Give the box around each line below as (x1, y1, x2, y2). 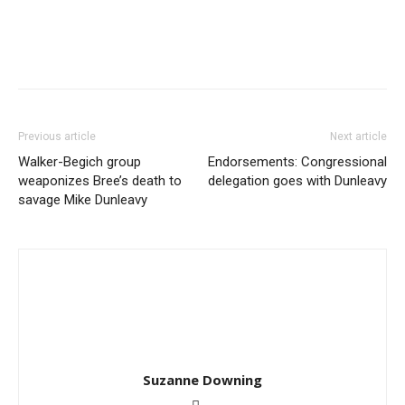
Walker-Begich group (18, 154, 141, 170)
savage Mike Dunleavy (18, 192, 147, 208)
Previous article (18, 130, 96, 143)
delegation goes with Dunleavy (208, 173, 387, 189)
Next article (330, 130, 387, 143)
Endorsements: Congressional (208, 154, 387, 170)
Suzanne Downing (143, 371, 262, 389)
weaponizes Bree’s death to (18, 173, 182, 189)
